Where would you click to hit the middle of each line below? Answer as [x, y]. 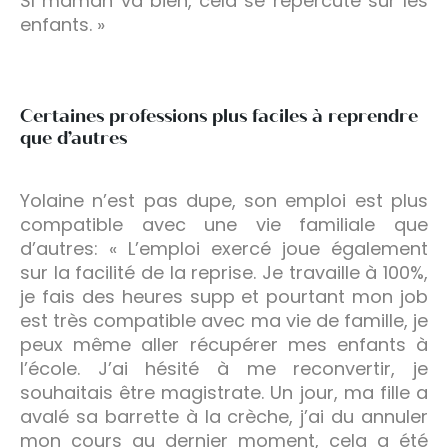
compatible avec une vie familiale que [224, 224]
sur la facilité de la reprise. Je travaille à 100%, [224, 272]
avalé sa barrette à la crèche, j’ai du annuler [224, 416]
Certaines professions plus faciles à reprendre [219, 115]
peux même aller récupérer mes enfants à [224, 344]
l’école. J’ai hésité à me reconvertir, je [224, 368]
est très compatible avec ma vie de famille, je [224, 320]
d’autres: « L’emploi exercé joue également [224, 248]
